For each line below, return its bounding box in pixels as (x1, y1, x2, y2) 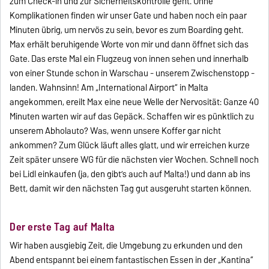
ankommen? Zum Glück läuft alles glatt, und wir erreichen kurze (10, 138, 250, 153)
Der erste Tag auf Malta (10, 218, 115, 236)
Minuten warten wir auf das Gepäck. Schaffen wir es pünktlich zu (10, 109, 255, 124)
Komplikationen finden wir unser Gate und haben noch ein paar (10, 8, 247, 23)
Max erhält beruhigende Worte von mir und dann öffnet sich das (10, 37, 249, 52)
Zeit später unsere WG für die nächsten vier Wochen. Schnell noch (10, 153, 259, 168)
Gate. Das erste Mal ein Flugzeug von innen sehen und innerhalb (10, 52, 249, 67)
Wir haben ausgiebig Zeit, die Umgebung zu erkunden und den (10, 238, 243, 253)
